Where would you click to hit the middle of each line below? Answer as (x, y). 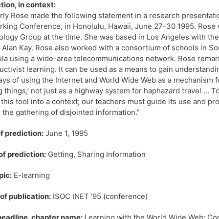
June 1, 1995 (66, 133)
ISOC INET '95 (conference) (99, 197)
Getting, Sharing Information (96, 154)
